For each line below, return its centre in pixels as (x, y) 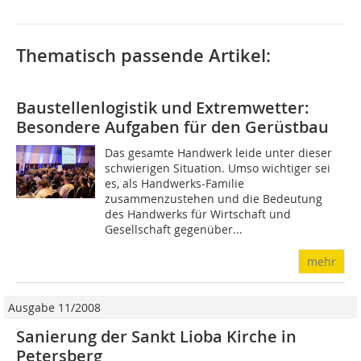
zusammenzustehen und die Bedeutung (214, 199)
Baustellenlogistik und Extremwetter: (163, 108)
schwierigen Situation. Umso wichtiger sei (218, 168)
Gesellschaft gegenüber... (174, 230)
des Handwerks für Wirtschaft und (198, 214)
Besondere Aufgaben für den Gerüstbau (172, 127)
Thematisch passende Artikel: (143, 56)
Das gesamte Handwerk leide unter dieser (219, 153)
